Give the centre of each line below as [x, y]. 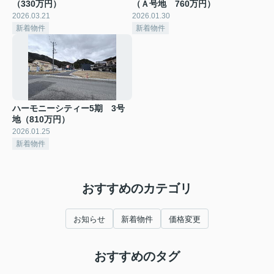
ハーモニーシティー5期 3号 [68, 108]
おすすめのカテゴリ [137, 188]
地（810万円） [41, 119]
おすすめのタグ [137, 256]
